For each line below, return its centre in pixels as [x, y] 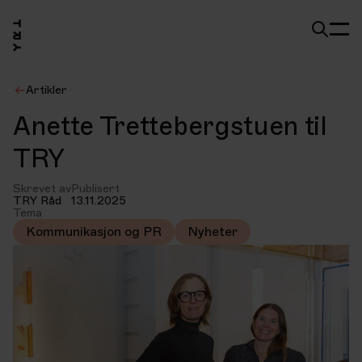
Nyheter [213, 232]
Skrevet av [42, 189]
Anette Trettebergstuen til [170, 126]
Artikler [46, 90]
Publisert [95, 189]
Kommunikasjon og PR [94, 232]
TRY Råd [37, 201]
